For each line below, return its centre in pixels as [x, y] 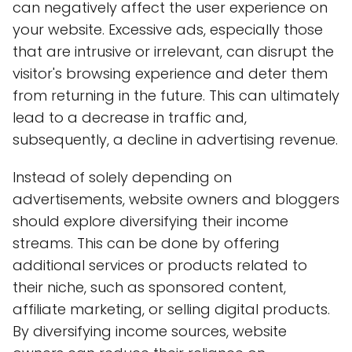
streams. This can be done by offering [146, 243]
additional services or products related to [160, 265]
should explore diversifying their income [150, 221]
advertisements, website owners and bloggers [176, 199]
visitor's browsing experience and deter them [170, 73]
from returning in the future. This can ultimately [176, 95]
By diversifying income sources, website [150, 331]
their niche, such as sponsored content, [149, 287]
